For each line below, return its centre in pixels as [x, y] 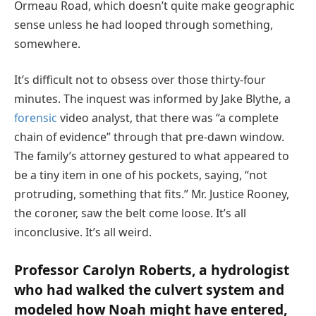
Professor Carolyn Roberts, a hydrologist [152, 270]
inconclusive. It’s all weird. [83, 232]
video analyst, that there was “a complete [168, 118]
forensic [36, 118]
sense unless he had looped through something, [144, 24]
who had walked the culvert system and [149, 290]
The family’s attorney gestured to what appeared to [152, 156]
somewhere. [47, 43]
